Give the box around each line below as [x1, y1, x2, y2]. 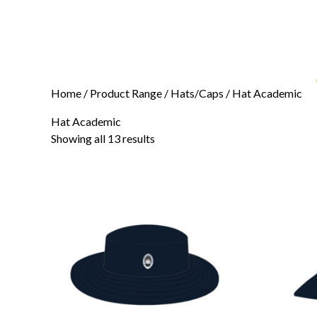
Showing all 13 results [51, 132, 155, 145]
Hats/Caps [171, 86, 224, 100]
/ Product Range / [81, 86, 171, 100]
